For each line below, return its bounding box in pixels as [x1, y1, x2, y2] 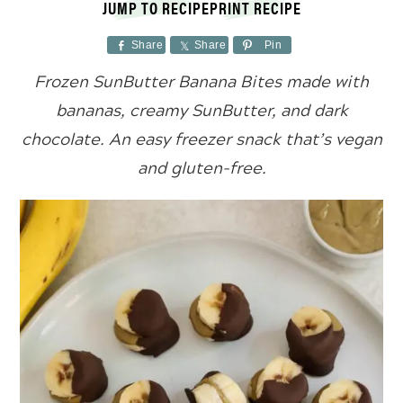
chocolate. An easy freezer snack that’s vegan [21, 126, 382, 151]
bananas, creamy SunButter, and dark [55, 97, 348, 122]
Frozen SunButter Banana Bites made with [34, 68, 369, 94]
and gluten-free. [137, 155, 266, 180]
